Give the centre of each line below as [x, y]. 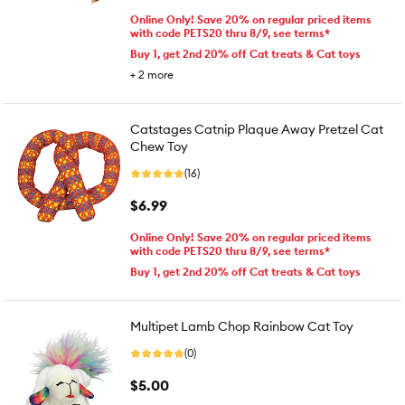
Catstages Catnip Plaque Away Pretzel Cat [257, 129]
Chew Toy [159, 146]
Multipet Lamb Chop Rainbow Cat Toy [242, 326]
